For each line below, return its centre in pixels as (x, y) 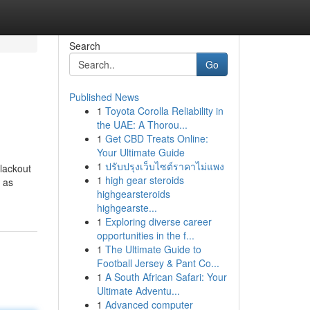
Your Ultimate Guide (140, 152)
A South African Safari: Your (166, 277)
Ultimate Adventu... (138, 291)
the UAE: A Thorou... (142, 125)
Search (84, 46)
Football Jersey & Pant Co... (158, 263)
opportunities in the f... (145, 235)
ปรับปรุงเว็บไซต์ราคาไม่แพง (164, 166)
